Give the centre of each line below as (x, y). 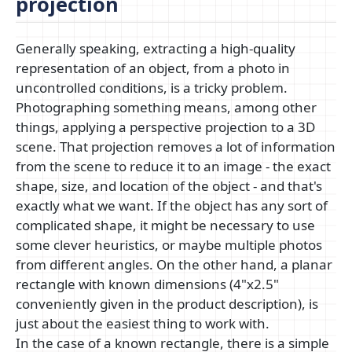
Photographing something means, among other (166, 108)
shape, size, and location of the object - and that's (169, 186)
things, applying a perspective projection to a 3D (165, 127)
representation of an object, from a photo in (153, 68)
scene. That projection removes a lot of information (176, 147)
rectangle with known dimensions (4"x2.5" (147, 284)
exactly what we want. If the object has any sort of (172, 206)
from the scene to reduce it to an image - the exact (173, 167)
